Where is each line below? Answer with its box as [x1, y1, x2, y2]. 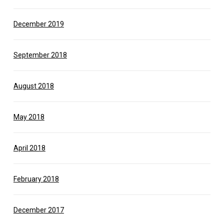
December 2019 [13, 19, 64, 28]
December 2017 [13, 205, 64, 214]
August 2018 [13, 81, 54, 90]
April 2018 [13, 143, 45, 152]
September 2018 [13, 50, 67, 59]
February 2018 [13, 174, 59, 183]
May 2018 [13, 112, 44, 121]
